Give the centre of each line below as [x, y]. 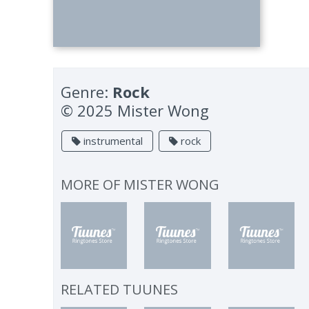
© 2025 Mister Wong [135, 110]
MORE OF [92, 185]
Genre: [87, 92]
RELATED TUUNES [120, 289]
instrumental [112, 141]
